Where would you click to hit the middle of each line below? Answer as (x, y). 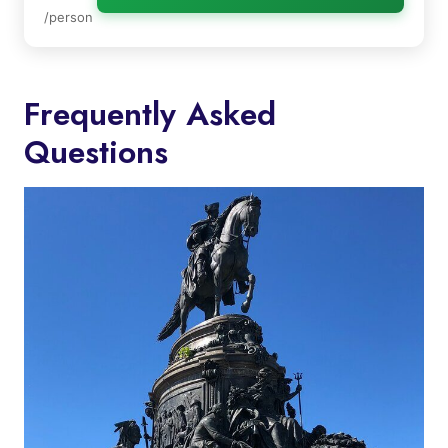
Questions (96, 151)
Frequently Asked (150, 113)
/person (68, 16)
